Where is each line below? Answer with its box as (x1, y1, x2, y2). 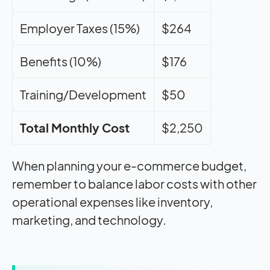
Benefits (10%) (20, 53, 101, 69)
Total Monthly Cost (20, 119, 130, 135)
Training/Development (20, 86, 146, 102)
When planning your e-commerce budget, (12, 157, 246, 173)
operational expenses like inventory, (12, 193, 213, 209)
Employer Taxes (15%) (20, 20, 140, 36)
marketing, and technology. (12, 212, 166, 227)
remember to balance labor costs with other (12, 175, 257, 191)
